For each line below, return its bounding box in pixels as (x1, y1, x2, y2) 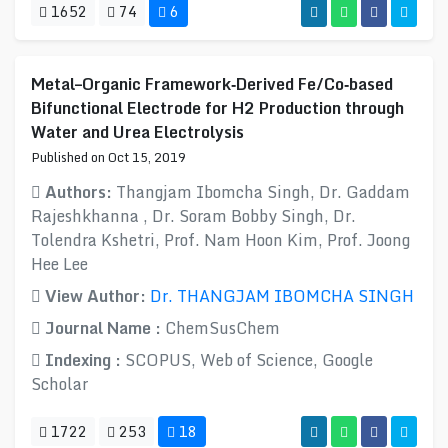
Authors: (41, 179, 116, 205)
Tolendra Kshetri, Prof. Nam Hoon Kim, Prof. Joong (31, 227, 410, 253)
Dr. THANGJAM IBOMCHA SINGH (150, 283, 414, 309)
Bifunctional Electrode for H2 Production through (31, 95, 404, 121)
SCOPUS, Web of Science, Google (125, 347, 373, 373)
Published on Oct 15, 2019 (31, 147, 186, 167)
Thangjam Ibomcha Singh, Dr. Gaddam (116, 179, 410, 205)
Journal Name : (41, 315, 165, 341)
